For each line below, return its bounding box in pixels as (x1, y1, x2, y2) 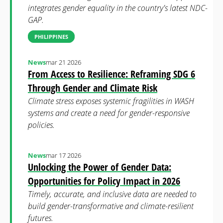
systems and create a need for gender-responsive (28, 108, 190, 118)
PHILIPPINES (34, 33, 68, 40)
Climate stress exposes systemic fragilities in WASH (28, 96, 194, 107)
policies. (28, 119, 55, 130)
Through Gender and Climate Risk (28, 81, 157, 95)
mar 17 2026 (46, 151, 81, 160)
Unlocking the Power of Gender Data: (28, 160, 171, 174)
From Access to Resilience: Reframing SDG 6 (28, 67, 195, 81)
